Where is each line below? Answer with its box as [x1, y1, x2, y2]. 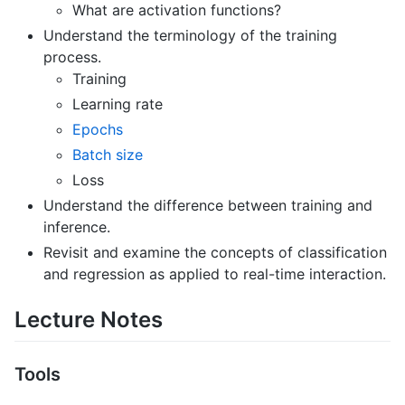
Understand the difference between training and [43, 196, 372, 215]
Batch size [72, 146, 143, 165]
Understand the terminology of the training [43, 26, 337, 45]
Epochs [72, 120, 123, 139]
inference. [43, 218, 110, 237]
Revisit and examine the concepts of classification [43, 243, 387, 262]
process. [43, 48, 101, 67]
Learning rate [72, 95, 163, 114]
